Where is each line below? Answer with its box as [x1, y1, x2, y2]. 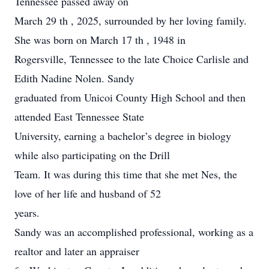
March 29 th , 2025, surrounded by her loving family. [14, 13, 247, 28]
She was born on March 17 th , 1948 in [14, 32, 186, 47]
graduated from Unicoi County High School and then [14, 90, 246, 104]
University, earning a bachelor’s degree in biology [14, 128, 231, 143]
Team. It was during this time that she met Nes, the [14, 167, 237, 181]
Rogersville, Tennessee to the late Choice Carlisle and [14, 52, 249, 66]
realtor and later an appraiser [14, 244, 139, 258]
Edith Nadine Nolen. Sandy [14, 71, 134, 85]
